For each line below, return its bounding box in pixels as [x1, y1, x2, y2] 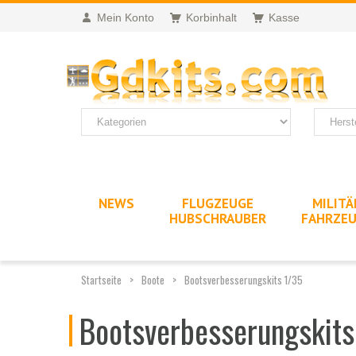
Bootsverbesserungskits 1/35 [184, 271, 303, 288]
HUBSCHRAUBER [169, 209, 266, 227]
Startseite [81, 271, 122, 288]
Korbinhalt [186, 11, 237, 24]
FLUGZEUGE [182, 194, 253, 212]
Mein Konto [97, 11, 154, 24]
